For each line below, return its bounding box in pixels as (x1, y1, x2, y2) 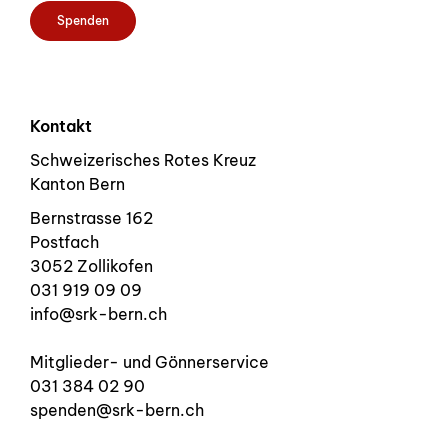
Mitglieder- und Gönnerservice (30, 352, 269, 373)
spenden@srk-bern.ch (30, 400, 204, 421)
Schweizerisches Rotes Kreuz (30, 149, 256, 170)
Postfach (30, 232, 99, 253)
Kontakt (30, 115, 92, 136)
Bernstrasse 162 (30, 208, 153, 229)
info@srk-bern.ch (30, 304, 167, 325)
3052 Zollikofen (30, 256, 153, 277)
